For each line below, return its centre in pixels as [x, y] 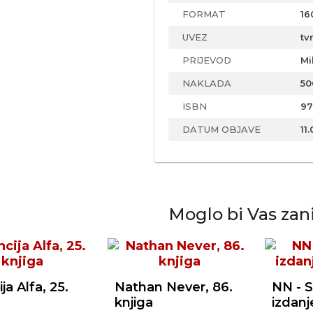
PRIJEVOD [207, 60]
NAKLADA [207, 83]
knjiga [134, 303]
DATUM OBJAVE [221, 129]
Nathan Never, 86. [174, 287]
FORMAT [204, 14]
